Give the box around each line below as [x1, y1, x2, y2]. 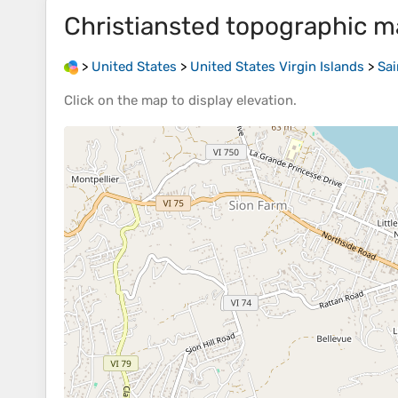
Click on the [64, 92, 141, 109]
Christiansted [64, 12, 220, 41]
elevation [236, 92, 293, 109]
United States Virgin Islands [190, 59, 364, 75]
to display [168, 92, 236, 109]
